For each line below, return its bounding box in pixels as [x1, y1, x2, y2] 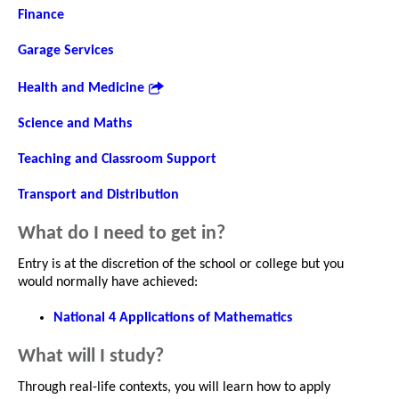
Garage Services [18, 43, 113, 58]
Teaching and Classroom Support [18, 151, 216, 167]
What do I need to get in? [18, 223, 225, 244]
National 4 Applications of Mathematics [53, 310, 292, 325]
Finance [18, 7, 64, 22]
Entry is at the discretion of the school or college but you [18, 256, 344, 272]
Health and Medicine [18, 80, 144, 95]
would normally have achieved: [18, 274, 198, 289]
